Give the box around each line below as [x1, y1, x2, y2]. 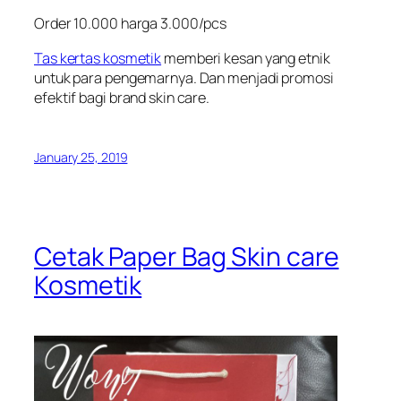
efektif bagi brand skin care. [34, 87, 210, 107]
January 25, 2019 [34, 148, 128, 166]
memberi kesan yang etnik [161, 47, 330, 68]
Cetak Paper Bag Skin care [34, 239, 339, 275]
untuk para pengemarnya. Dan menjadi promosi [34, 67, 334, 88]
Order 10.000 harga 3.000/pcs [34, 13, 227, 34]
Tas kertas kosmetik [34, 47, 162, 68]
